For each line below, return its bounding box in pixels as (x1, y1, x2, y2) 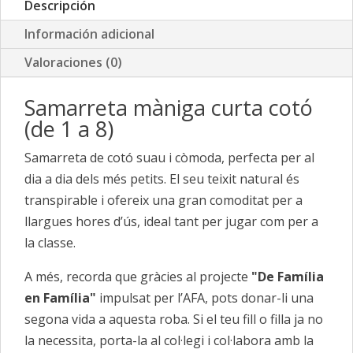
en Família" (24, 289, 96, 307)
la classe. (24, 234, 76, 252)
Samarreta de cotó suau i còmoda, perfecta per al (24, 149, 314, 167)
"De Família (251, 268, 324, 286)
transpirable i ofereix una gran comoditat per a (24, 191, 303, 210)
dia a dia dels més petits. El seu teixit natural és (24, 170, 299, 188)
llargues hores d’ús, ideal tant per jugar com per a (24, 213, 318, 231)
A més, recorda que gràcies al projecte (24, 268, 251, 286)
